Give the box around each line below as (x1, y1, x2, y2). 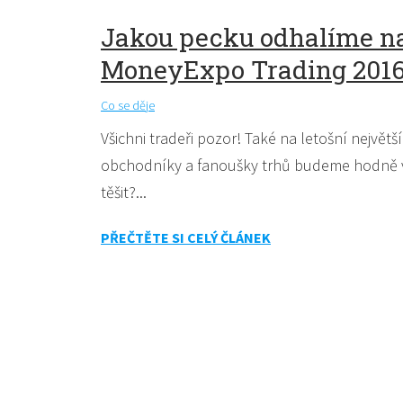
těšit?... (101, 182, 147, 203)
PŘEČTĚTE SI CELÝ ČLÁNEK (101, 228, 271, 247)
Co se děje (101, 97, 155, 114)
